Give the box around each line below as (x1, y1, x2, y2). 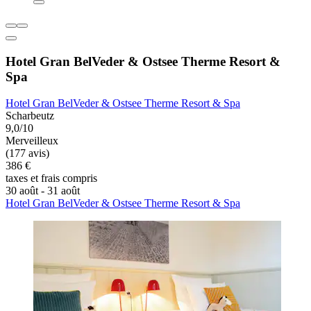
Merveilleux (6, 135, 58, 147)
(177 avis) (6, 147, 49, 160)
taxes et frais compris (6, 172, 97, 185)
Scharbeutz (6, 110, 54, 122)
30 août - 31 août (6, 185, 80, 197)
